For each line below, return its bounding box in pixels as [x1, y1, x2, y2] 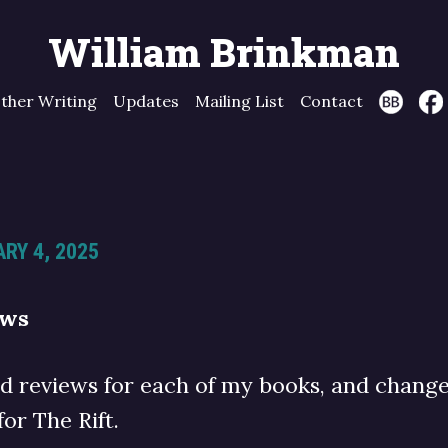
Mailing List [194, 91, 284, 111]
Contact [299, 91, 363, 111]
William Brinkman [48, 27, 400, 77]
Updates [112, 91, 179, 111]
